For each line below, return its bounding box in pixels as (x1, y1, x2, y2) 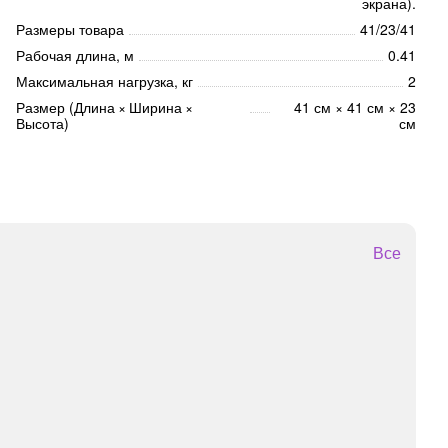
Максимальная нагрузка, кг (16, 71, 193, 92)
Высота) (16, 113, 69, 134)
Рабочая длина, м (16, 45, 134, 66)
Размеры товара (16, 19, 124, 40)
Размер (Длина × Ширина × (16, 97, 196, 118)
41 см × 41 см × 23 (294, 97, 416, 118)
